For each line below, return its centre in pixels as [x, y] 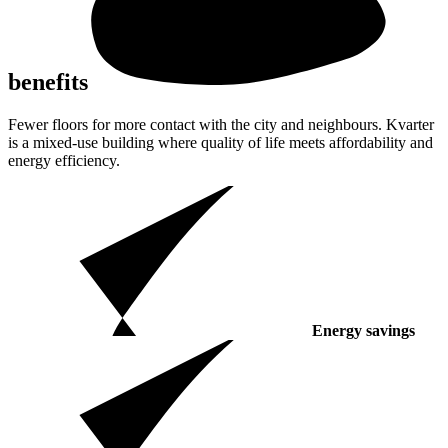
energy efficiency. [64, 160]
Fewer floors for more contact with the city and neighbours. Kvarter [221, 124]
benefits [48, 81]
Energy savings [363, 330]
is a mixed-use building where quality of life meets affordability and [220, 142]
